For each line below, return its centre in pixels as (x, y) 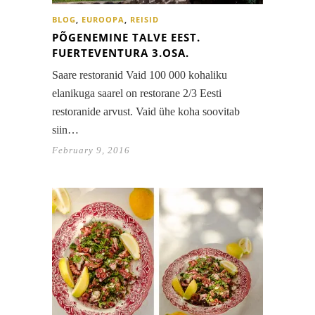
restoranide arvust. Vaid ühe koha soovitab (146, 112)
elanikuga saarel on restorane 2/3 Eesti (137, 94)
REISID (144, 20)
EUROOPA (103, 20)
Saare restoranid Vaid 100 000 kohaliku (140, 75)
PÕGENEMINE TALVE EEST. (126, 38)
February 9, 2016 (91, 150)
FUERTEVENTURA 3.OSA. (121, 53)
